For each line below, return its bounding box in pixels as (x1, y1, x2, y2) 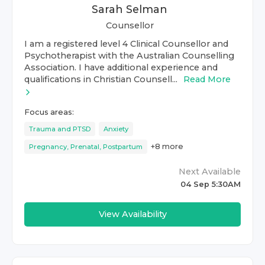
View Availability (98, 209, 167, 219)
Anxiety (104, 125, 128, 133)
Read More (183, 74, 231, 85)
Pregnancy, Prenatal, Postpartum (29, 143, 143, 151)
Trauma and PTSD (29, 125, 91, 133)
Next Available (179, 166, 241, 177)
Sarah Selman (92, 3, 167, 15)
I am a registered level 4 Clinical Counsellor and (24, 38, 228, 49)
